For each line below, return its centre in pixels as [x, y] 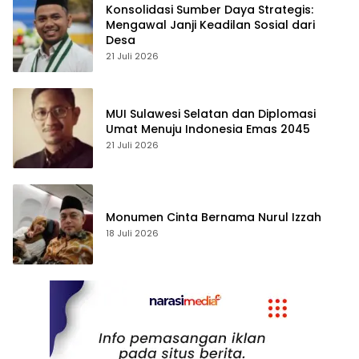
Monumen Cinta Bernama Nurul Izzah [214, 218]
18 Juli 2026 [132, 234]
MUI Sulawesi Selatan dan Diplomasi [211, 113]
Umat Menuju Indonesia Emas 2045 [208, 129]
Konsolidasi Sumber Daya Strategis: [210, 10]
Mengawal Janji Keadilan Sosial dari [210, 25]
